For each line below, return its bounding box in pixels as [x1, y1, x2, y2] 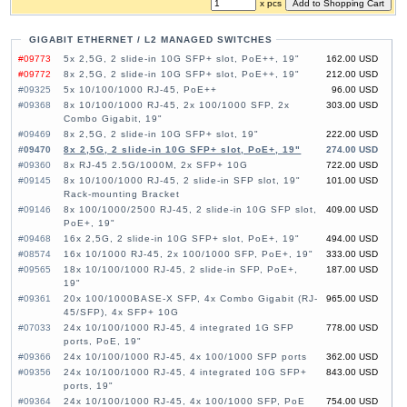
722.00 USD [325, 160, 378, 171]
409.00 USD [325, 204, 378, 215]
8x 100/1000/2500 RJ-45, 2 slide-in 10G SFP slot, [64, 204, 318, 215]
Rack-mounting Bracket [64, 189, 181, 200]
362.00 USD [325, 352, 378, 362]
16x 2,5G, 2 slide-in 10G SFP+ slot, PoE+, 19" [64, 233, 301, 244]
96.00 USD [331, 84, 378, 95]
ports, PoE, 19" [64, 336, 143, 347]
